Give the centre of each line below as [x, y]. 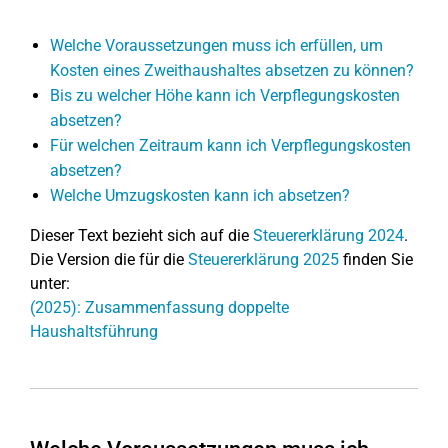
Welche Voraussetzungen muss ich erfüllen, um [216, 45]
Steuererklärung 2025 [263, 259]
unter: [50, 283]
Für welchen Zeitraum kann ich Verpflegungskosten [230, 145]
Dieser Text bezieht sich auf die [141, 235]
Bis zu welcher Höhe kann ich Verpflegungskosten [225, 95]
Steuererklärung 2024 [328, 235]
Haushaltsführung [94, 331]
